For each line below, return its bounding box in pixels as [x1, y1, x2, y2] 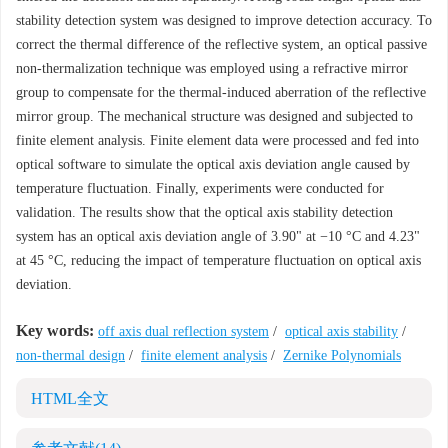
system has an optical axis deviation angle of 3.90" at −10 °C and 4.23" [16, 229, 420, 244]
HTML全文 [31, 390, 109, 407]
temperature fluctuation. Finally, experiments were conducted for [16, 181, 384, 196]
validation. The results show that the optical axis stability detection [16, 205, 393, 220]
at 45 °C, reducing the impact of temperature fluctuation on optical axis [16, 253, 421, 268]
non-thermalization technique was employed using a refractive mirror [16, 61, 408, 76]
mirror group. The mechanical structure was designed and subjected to [16, 109, 413, 124]
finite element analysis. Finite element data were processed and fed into [16, 133, 419, 148]
